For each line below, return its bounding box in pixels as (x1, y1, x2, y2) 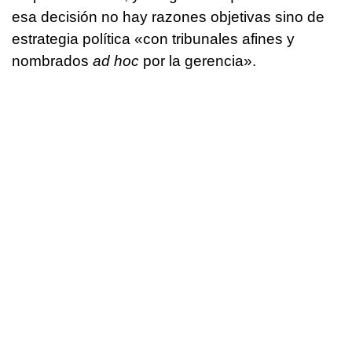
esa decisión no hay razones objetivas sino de (12, 8, 324, 25)
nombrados (12, 52, 93, 69)
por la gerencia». (139, 52, 256, 69)
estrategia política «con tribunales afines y (12, 30, 295, 47)
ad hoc (93, 52, 139, 69)
